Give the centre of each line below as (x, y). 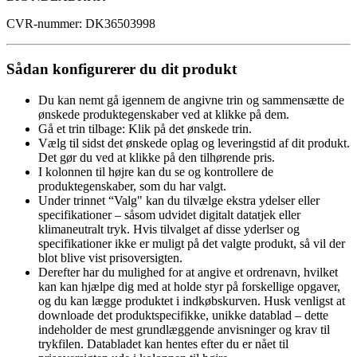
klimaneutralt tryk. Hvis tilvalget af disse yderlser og (169, 229)
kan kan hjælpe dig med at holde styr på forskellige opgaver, (189, 286)
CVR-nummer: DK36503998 (81, 24)
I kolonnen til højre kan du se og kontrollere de (156, 171)
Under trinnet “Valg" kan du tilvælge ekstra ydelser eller (179, 200)
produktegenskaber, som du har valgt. (132, 186)
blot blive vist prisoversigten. (110, 257)
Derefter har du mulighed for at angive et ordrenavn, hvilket (188, 272)
